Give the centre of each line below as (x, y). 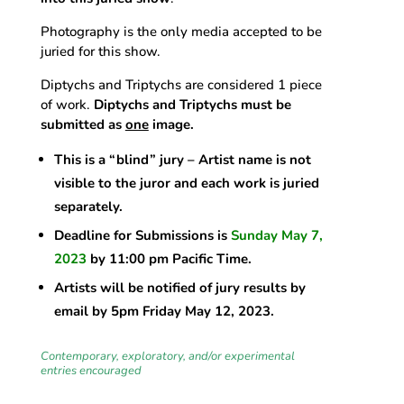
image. (173, 124)
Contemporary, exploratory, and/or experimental (167, 356)
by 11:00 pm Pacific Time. (169, 258)
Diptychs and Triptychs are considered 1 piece (181, 84)
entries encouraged (91, 370)
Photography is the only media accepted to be (181, 31)
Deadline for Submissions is (142, 235)
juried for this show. (100, 51)
